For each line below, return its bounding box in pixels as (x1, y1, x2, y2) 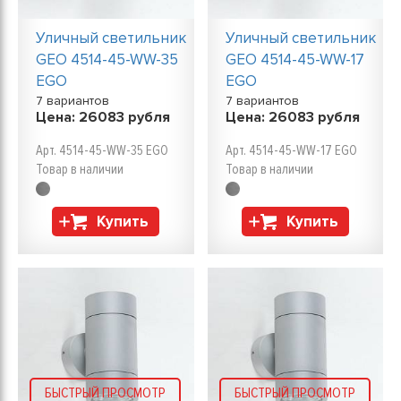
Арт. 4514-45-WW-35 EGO (36, 142, 168, 158)
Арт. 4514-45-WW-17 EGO (225, 142, 357, 158)
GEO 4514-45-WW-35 (36, 50, 178, 69)
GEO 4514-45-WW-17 (225, 50, 364, 69)
